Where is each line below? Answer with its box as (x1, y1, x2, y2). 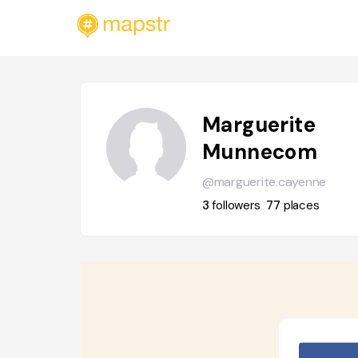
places (283, 197, 320, 213)
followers (212, 197, 261, 213)
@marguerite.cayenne (201, 173, 327, 190)
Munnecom (201, 138, 318, 165)
